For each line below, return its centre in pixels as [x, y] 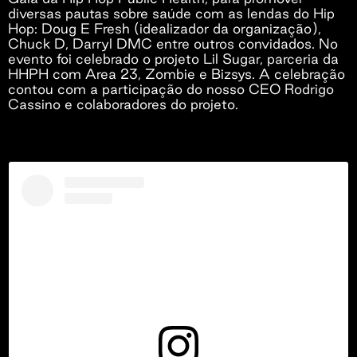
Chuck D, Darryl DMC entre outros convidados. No [173, 43]
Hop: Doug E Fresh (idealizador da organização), [165, 28]
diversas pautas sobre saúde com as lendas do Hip [171, 13]
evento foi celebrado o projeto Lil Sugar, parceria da [173, 59]
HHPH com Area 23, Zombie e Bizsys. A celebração [177, 74]
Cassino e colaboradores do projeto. [123, 104]
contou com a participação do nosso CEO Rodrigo [171, 89]
